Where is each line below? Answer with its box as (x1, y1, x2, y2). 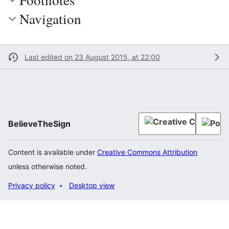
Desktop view (69, 181, 114, 190)
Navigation (19, 9, 81, 28)
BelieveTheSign (8, 119, 71, 129)
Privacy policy (8, 181, 55, 190)
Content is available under (8, 148, 97, 156)
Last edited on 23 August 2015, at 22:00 (25, 53, 160, 61)
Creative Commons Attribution (97, 148, 197, 156)
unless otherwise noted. (8, 162, 87, 171)
